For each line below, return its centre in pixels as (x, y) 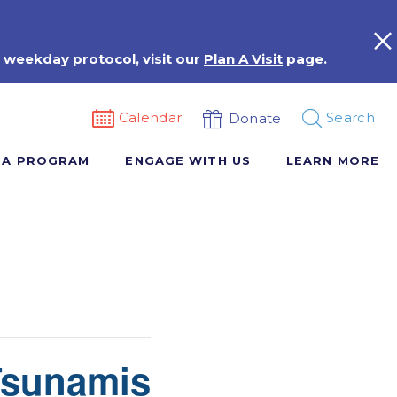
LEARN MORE (332, 160)
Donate (255, 118)
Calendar (150, 117)
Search (350, 117)
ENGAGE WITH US (188, 160)
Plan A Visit (243, 59)
